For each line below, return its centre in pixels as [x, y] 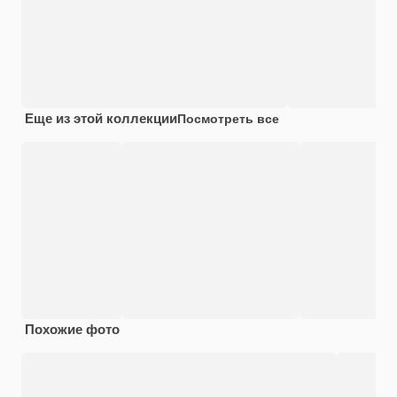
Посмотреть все [228, 117]
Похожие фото [72, 328]
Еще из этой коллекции [101, 117]
